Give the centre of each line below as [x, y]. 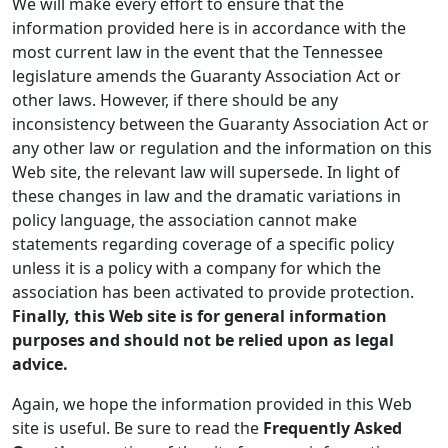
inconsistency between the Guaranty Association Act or [220, 124]
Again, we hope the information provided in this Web [212, 404]
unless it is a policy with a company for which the [196, 268]
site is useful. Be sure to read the [137, 428]
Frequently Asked [332, 428]
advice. [40, 364]
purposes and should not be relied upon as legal [203, 340]
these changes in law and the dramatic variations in [206, 196]
